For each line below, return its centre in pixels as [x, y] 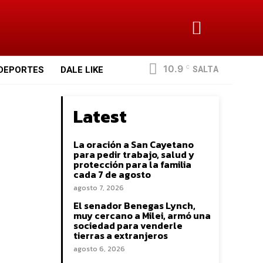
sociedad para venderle [128, 225]
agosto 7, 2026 [99, 188]
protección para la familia [132, 164]
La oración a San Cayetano [134, 144]
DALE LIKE [82, 70]
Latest [100, 117]
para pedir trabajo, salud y [134, 154]
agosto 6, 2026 [99, 249]
